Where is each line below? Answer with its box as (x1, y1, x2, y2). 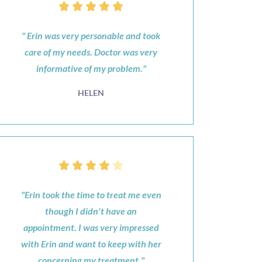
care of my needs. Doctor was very (25, 46, 158, 57)
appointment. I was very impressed (23, 222, 159, 233)
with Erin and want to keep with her (20, 238, 161, 249)
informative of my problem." (36, 63, 146, 74)
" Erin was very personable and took (22, 30, 161, 41)
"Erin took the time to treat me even (20, 189, 161, 200)
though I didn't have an (45, 205, 137, 216)
